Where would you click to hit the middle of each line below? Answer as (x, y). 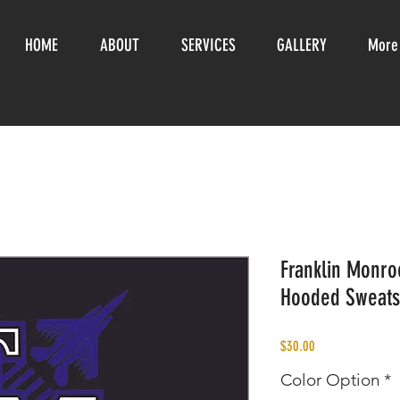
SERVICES (208, 45)
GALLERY (302, 45)
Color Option (330, 380)
